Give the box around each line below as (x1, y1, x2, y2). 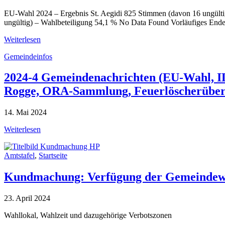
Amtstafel (4, 151, 35, 160)
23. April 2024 (4, 194, 50, 203)
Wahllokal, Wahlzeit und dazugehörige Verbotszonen (4, 211, 172, 220)
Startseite (39, 151, 67, 160)
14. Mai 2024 (4, 108, 47, 117)
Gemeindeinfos (4, 52, 52, 61)
